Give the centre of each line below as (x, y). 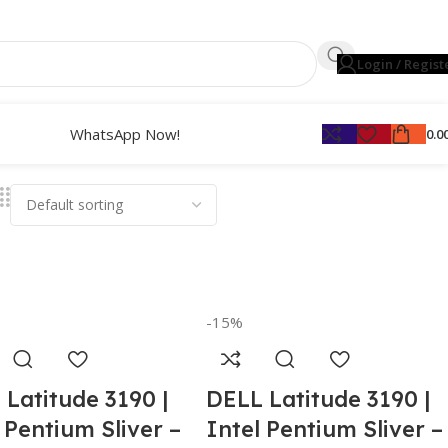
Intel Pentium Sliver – (325, 429)
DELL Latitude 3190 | (318, 399)
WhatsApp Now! (125, 134)
